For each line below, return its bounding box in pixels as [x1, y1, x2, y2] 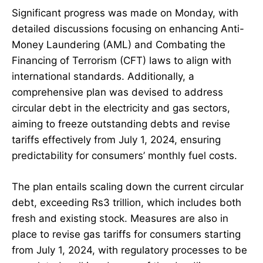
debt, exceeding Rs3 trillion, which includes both [12, 197, 241, 209]
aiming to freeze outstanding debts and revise [12, 118, 230, 130]
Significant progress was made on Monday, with [12, 7, 238, 19]
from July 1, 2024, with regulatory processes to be [12, 244, 247, 257]
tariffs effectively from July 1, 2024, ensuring [12, 134, 221, 146]
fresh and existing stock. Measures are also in [12, 213, 228, 225]
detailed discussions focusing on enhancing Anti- [12, 23, 244, 35]
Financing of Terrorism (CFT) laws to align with [12, 55, 231, 67]
